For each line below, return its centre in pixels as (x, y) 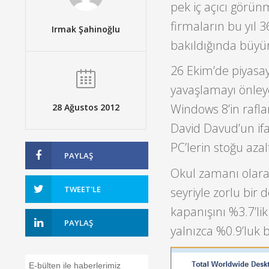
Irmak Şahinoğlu (86, 29)
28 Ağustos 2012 (86, 107)
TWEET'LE (83, 189)
